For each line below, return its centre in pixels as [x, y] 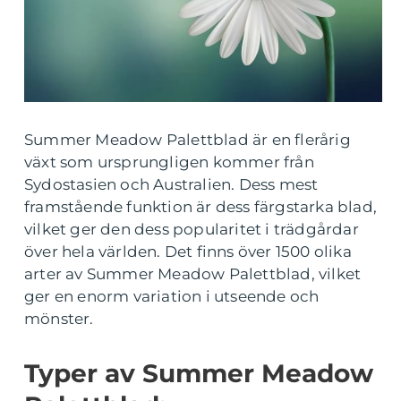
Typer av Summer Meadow [199, 373]
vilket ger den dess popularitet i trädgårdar [192, 229]
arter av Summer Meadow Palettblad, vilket [193, 274]
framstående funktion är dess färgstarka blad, [201, 207]
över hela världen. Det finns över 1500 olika [188, 252]
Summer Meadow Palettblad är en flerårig [188, 140]
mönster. [59, 319]
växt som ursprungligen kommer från [169, 162]
